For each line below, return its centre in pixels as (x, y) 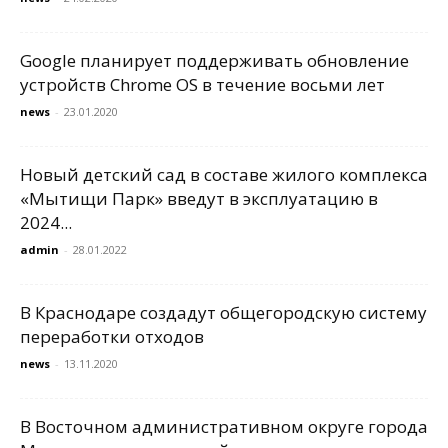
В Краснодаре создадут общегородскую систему (223, 312)
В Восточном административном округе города (224, 426)
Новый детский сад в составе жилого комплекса (224, 174)
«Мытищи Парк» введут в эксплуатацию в (199, 198)
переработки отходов (112, 336)
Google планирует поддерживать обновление (214, 60)
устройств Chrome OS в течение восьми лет (202, 84)
